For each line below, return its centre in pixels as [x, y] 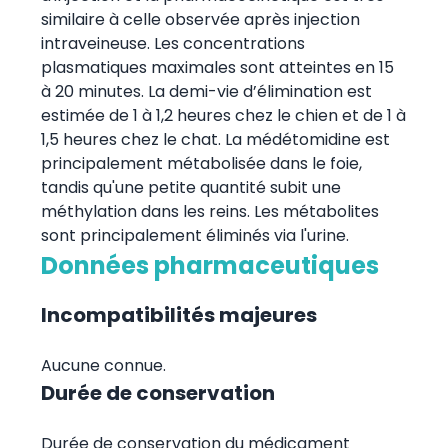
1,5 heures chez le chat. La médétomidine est [215, 139]
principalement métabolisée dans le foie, [201, 163]
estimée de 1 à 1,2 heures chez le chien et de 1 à [223, 115]
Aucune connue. [103, 365]
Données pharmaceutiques [209, 265]
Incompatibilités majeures [178, 314]
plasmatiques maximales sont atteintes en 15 [217, 67]
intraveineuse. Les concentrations [172, 43]
